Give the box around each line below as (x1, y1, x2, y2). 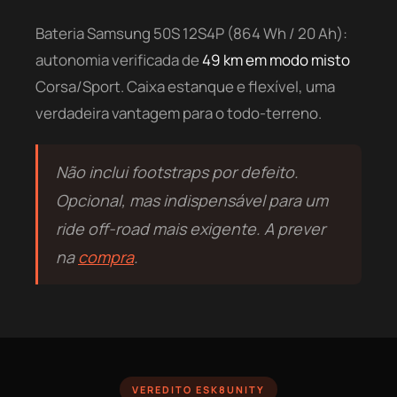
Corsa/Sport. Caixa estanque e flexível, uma (35, 76, 335, 97)
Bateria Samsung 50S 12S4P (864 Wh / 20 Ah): (35, 23, 347, 44)
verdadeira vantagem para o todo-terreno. (35, 103, 322, 124)
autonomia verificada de (35, 50, 202, 71)
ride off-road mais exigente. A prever (56, 218, 325, 240)
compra (78, 246, 134, 269)
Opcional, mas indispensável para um (56, 190, 328, 212)
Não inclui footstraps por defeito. (56, 161, 299, 183)
